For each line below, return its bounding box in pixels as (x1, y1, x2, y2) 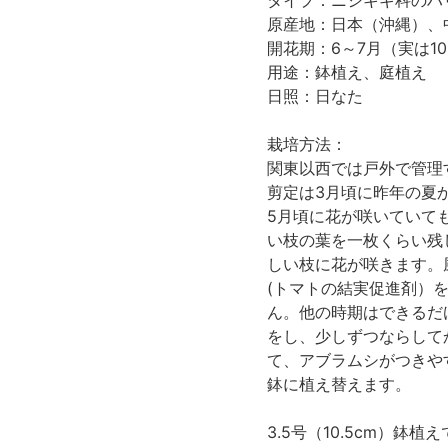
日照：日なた (267, 86, 363, 106)
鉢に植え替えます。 (267, 374, 411, 394)
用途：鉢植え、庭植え (267, 62, 427, 82)
